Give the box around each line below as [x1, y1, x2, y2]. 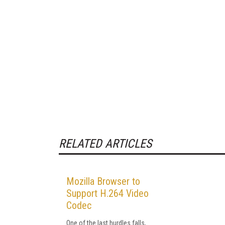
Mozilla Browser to [66, 175, 140, 187]
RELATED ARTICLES [59, 136, 152, 151]
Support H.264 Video [66, 187, 149, 199]
